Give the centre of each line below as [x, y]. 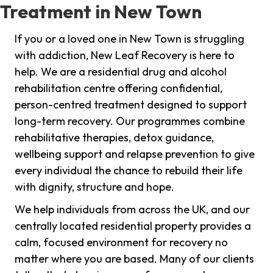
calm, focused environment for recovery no [121, 243]
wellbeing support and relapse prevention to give [135, 154]
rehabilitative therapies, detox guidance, [114, 138]
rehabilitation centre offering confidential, [119, 88]
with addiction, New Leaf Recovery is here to [125, 55]
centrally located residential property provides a [133, 226]
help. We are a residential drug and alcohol [121, 72]
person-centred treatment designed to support [131, 105]
